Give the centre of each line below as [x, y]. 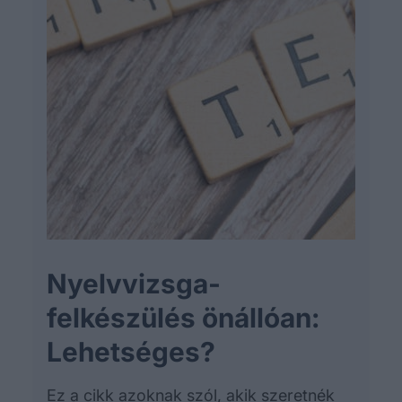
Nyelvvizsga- [134, 284]
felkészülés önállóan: [183, 318]
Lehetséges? [131, 352]
